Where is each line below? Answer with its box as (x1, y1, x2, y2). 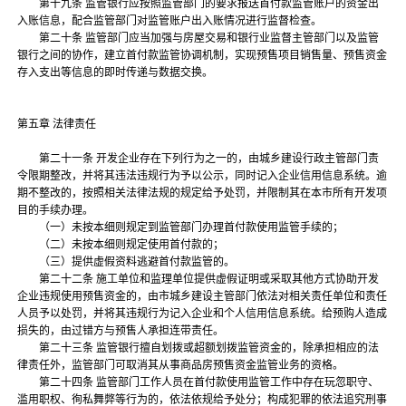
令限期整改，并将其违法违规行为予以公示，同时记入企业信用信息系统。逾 (17, 169, 388, 183)
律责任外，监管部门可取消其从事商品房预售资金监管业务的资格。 (17, 358, 347, 372)
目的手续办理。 (17, 203, 97, 217)
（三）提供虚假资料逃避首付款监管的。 (17, 255, 238, 269)
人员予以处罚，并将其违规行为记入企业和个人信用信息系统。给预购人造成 (17, 306, 388, 321)
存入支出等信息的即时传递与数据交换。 (17, 65, 217, 80)
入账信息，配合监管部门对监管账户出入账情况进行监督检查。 (17, 14, 325, 28)
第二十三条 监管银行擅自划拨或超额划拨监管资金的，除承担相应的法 (17, 341, 380, 355)
